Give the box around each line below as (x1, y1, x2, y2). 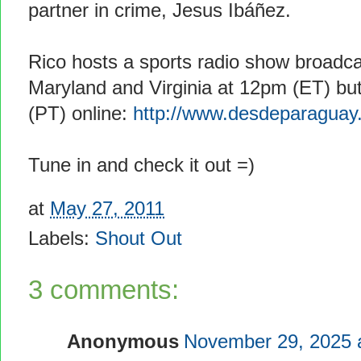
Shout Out (95, 227, 182, 249)
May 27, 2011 (50, 197, 164, 219)
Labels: (28, 227, 95, 249)
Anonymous (67, 330, 179, 352)
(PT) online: (28, 103, 133, 125)
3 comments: (28, 274, 179, 305)
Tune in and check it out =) (28, 155, 255, 176)
